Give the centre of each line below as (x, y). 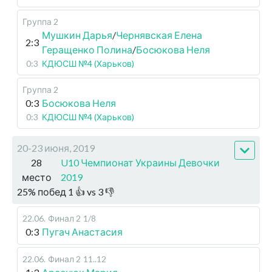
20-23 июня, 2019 (56, 148)
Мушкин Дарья (77, 35)
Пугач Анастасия (82, 232)
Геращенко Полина (87, 49)
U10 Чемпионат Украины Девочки (141, 162)
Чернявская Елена (159, 35)
